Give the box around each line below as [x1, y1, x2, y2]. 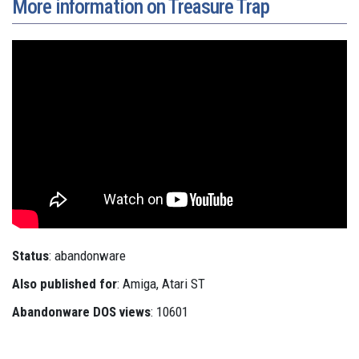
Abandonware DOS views [12, 303, 151, 320]
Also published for [12, 275, 117, 292]
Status [12, 247, 49, 264]
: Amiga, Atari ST [117, 275, 205, 292]
